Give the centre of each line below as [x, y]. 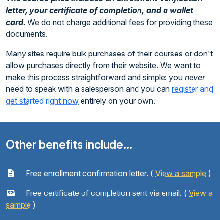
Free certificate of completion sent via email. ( [106, 193]
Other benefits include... [69, 144]
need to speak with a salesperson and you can [89, 89]
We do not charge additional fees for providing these [120, 22]
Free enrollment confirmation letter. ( [89, 173]
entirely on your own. [117, 100]
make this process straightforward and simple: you [95, 77]
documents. [27, 34]
